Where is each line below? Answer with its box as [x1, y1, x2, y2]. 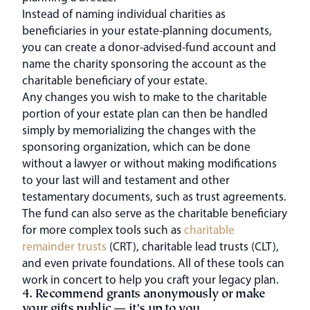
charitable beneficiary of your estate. [22, 72, 208, 87]
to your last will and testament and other [22, 172, 230, 187]
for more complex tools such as [22, 221, 184, 237]
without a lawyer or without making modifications [22, 155, 277, 170]
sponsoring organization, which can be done [22, 138, 250, 154]
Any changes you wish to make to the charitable [22, 89, 267, 104]
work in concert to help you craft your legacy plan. [22, 271, 279, 286]
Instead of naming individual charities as [22, 6, 226, 21]
